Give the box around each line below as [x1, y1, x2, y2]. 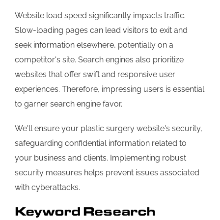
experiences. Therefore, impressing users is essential [15, 84, 204, 94]
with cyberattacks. [15, 183, 80, 192]
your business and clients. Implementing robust [15, 153, 186, 163]
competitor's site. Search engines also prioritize [15, 55, 184, 65]
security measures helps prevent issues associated [15, 168, 199, 178]
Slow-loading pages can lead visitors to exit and [15, 26, 188, 35]
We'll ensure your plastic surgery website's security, [15, 124, 202, 134]
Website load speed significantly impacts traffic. [15, 11, 186, 21]
